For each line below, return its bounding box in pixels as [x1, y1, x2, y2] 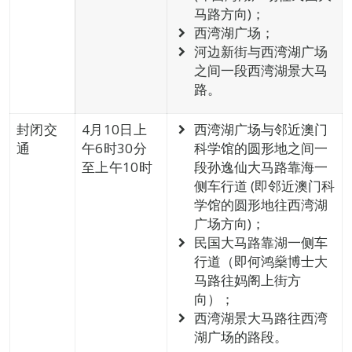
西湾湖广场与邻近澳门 [193, 120, 328, 138]
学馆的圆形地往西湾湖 [193, 196, 328, 214]
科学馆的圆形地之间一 [193, 139, 328, 157]
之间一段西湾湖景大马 [193, 61, 328, 79]
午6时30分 [82, 139, 147, 157]
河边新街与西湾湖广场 [193, 42, 328, 60]
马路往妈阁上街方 [193, 271, 301, 289]
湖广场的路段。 [193, 328, 288, 346]
